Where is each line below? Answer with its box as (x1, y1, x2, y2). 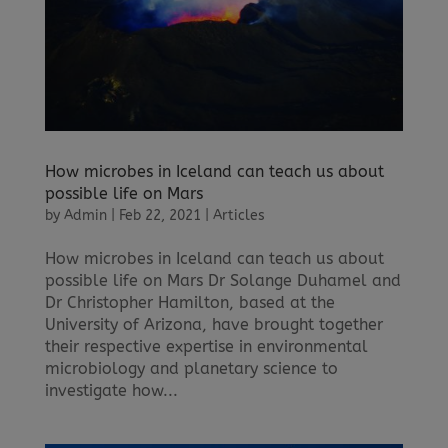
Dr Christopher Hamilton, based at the (44, 293, 335, 313)
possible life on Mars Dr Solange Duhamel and (44, 271, 401, 291)
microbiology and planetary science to (44, 359, 338, 379)
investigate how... (44, 381, 178, 401)
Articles (212, 207, 265, 225)
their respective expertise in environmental (44, 337, 368, 357)
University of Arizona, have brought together (44, 315, 383, 335)
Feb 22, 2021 (118, 207, 201, 225)
